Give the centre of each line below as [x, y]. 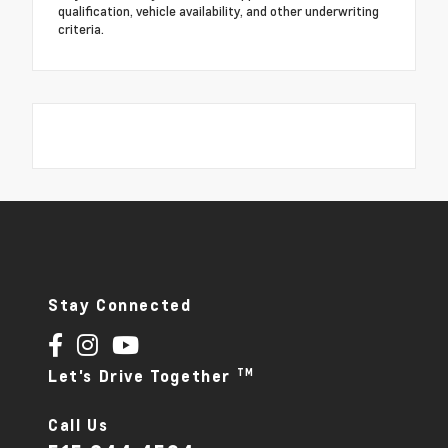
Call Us [78, 424]
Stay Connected [120, 305]
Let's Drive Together [142, 376]
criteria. [81, 29]
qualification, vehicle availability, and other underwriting [218, 11]
